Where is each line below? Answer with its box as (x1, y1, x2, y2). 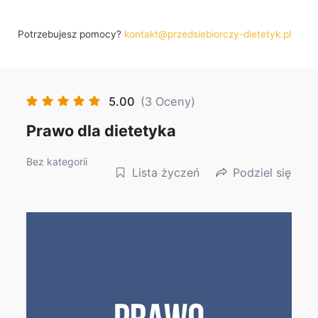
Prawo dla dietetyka (26, 121, 177, 141)
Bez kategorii (26, 155, 88, 168)
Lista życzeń (131, 165, 199, 180)
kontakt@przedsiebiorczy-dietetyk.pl (124, 28, 292, 40)
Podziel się (232, 165, 291, 180)
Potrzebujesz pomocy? (18, 28, 125, 40)
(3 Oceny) (141, 94, 196, 109)
